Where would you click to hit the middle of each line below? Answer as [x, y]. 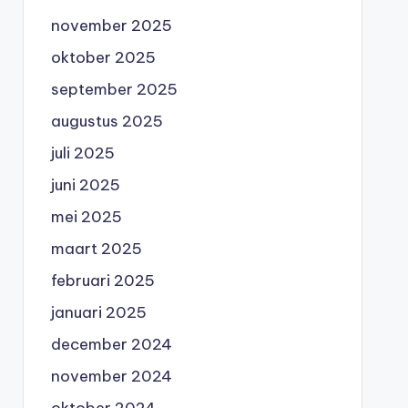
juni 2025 [85, 184]
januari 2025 [98, 312]
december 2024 [111, 344]
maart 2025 [96, 248]
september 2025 [114, 89]
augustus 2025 [107, 121]
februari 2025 [102, 280]
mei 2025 [86, 216]
